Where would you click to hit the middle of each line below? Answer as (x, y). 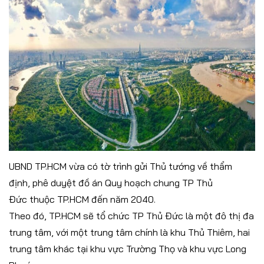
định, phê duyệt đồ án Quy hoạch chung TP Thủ (111, 183)
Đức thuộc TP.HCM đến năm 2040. (82, 199)
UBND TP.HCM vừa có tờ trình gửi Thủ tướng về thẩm (121, 166)
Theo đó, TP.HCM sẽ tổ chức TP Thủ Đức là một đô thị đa (131, 216)
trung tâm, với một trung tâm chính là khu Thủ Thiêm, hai (129, 232)
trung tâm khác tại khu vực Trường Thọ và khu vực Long (128, 249)
